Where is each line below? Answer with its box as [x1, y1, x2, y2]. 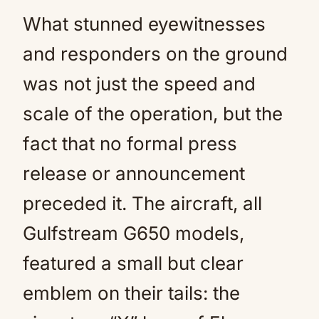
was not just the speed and [23, 73, 256, 95]
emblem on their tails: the [23, 282, 240, 304]
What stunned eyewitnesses [23, 13, 266, 35]
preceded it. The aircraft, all [23, 192, 262, 214]
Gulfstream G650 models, [23, 222, 244, 244]
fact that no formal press [23, 132, 237, 155]
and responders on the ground [23, 43, 288, 65]
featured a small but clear [23, 252, 244, 274]
